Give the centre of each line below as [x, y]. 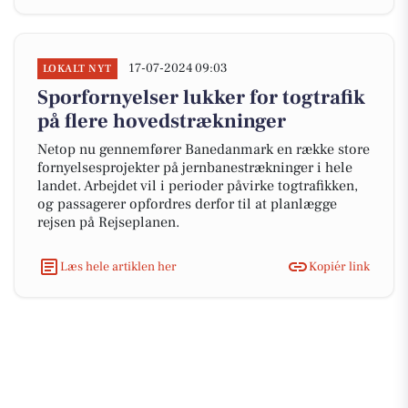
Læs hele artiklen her [118, 266]
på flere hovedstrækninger [162, 121]
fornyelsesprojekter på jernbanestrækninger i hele [195, 168]
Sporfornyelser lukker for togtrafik [201, 97]
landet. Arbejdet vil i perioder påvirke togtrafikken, [198, 186]
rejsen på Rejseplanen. [108, 222]
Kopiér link [339, 266]
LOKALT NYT [77, 69]
